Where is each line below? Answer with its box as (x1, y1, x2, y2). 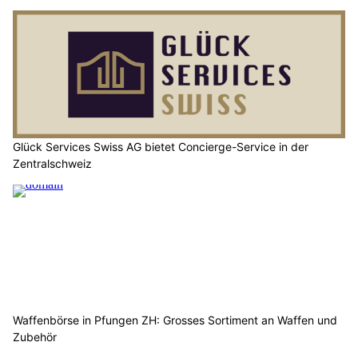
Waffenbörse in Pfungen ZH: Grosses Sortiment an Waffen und (13, 313, 337, 328)
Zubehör (13, 330, 57, 344)
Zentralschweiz (13, 156, 92, 170)
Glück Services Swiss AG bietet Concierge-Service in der (13, 139, 308, 153)
